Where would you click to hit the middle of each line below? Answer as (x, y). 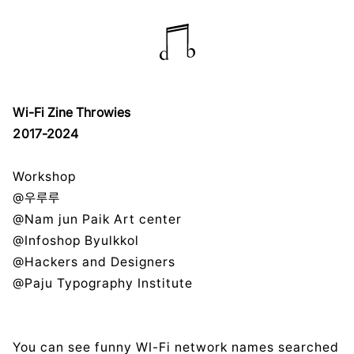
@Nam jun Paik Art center (97, 219)
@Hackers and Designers (94, 262)
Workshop (45, 176)
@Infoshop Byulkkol (76, 240)
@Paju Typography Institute (103, 283)
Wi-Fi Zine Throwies (72, 112)
